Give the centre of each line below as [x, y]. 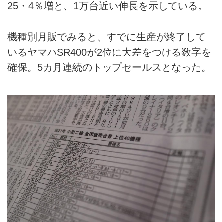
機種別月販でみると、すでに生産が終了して [107, 37]
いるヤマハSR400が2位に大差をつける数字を [109, 52]
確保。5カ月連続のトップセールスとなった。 [109, 68]
